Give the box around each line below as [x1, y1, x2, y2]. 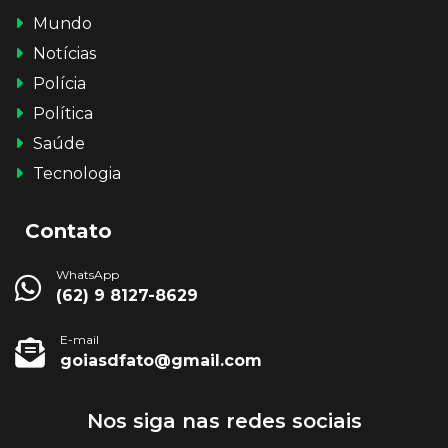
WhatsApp [56, 266, 119, 282]
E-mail [60, 331, 99, 347]
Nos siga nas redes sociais [86, 408, 362, 433]
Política [33, 103, 93, 123]
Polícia [33, 73, 86, 93]
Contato [25, 218, 112, 243]
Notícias [33, 43, 96, 63]
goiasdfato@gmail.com [60, 350, 262, 370]
